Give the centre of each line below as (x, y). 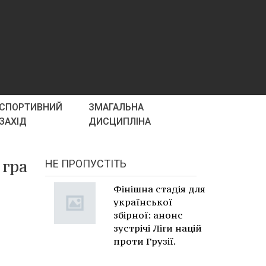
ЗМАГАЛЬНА (116, 107)
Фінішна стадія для (159, 189)
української (143, 202)
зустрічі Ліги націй (158, 228)
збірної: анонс (148, 215)
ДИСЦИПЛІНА (120, 121)
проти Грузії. (145, 241)
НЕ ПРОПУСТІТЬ (86, 164)
